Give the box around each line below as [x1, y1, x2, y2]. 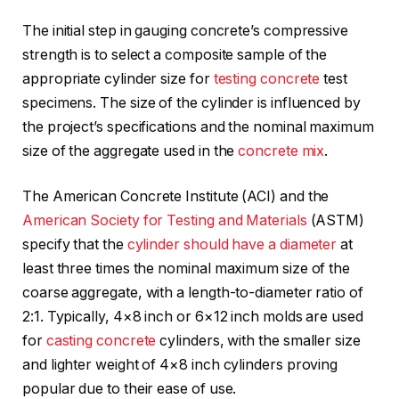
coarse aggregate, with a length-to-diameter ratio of [22, 284, 363, 302]
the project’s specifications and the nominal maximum [22, 118, 374, 135]
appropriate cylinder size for [22, 69, 214, 87]
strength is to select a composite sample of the [22, 45, 328, 63]
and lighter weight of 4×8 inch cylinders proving [22, 356, 338, 374]
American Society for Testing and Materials [22, 212, 307, 230]
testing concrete [213, 69, 321, 87]
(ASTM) [306, 212, 365, 230]
